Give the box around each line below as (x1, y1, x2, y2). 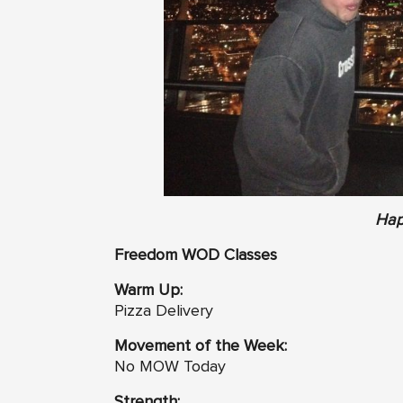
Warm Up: (114, 282, 183, 300)
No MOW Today (114, 359, 226, 376)
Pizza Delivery (114, 303, 213, 320)
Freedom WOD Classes (114, 247, 277, 264)
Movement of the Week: (114, 338, 287, 355)
